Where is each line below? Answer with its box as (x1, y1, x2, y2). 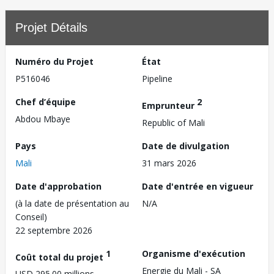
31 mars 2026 (142, 157, 196, 169)
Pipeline (142, 73, 172, 84)
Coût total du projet (15, 251, 106, 263)
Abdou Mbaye (15, 113, 70, 125)
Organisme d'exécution (142, 247, 245, 259)
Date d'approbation (15, 180, 102, 192)
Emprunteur (142, 99, 197, 111)
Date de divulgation (142, 139, 229, 152)
